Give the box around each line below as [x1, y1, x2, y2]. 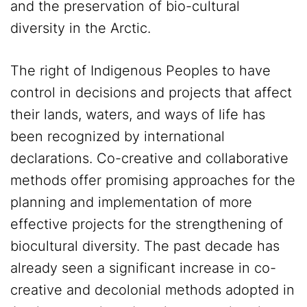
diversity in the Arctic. [10, 20, 151, 37]
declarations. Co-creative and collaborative [10, 150, 288, 167]
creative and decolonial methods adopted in [10, 282, 295, 299]
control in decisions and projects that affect [10, 84, 292, 101]
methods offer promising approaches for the [10, 172, 295, 189]
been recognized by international [10, 128, 225, 145]
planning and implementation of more [10, 194, 252, 211]
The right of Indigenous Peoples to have [10, 62, 271, 79]
